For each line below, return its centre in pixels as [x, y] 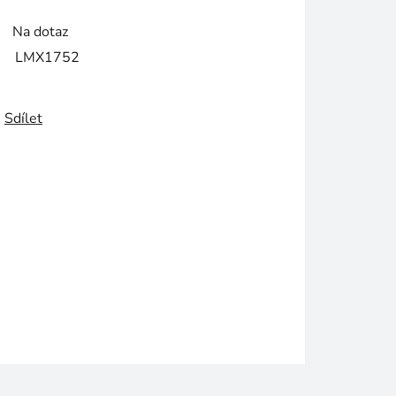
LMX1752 [47, 58]
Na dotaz [40, 32]
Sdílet [23, 119]
